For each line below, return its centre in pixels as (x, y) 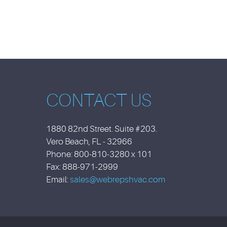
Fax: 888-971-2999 (82, 167)
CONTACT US (99, 101)
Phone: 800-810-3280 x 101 (99, 155)
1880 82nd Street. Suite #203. (102, 129)
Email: (58, 180)
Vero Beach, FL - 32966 (89, 142)
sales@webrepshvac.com (118, 180)
